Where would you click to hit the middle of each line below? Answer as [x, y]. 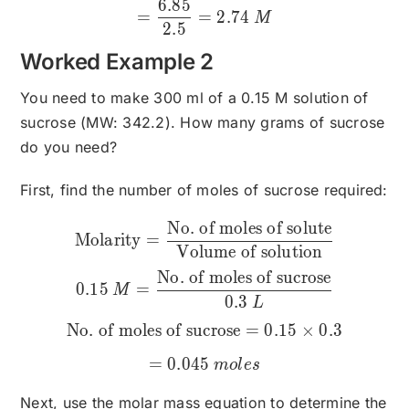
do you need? [69, 147]
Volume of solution [250, 252]
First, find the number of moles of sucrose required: [204, 190]
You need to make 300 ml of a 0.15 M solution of [194, 98]
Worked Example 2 [117, 62]
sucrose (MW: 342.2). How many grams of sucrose [203, 123]
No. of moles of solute [250, 229]
